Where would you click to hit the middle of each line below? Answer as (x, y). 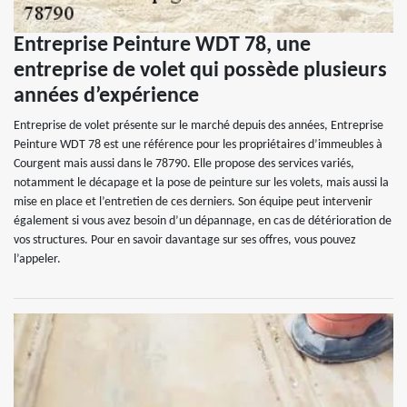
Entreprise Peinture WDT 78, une (162, 45)
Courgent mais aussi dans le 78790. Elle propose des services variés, (184, 164)
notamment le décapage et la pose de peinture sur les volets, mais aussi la (201, 183)
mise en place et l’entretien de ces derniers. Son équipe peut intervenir (193, 202)
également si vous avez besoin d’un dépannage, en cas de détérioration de (203, 221)
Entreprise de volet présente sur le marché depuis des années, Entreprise (199, 126)
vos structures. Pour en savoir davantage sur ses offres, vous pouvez (185, 240)
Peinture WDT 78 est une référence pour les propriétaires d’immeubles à (198, 145)
